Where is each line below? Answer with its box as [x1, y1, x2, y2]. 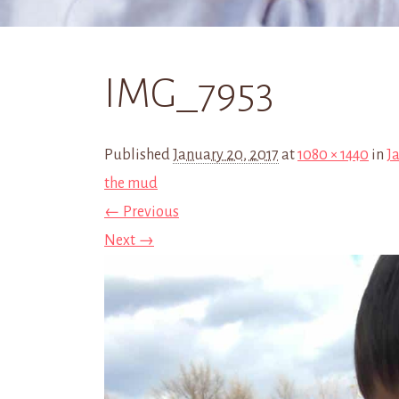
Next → [104, 232, 154, 248]
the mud [104, 175, 158, 191]
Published [104, 147, 173, 163]
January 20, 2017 [173, 147, 279, 163]
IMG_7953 [104, 71, 274, 116]
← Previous [104, 204, 179, 220]
